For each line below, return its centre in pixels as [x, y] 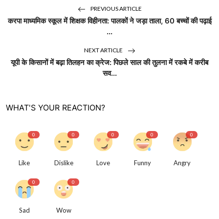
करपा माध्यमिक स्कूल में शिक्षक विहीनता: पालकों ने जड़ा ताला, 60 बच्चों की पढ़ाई [109, 21]
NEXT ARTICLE [104, 50]
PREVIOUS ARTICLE [115, 9]
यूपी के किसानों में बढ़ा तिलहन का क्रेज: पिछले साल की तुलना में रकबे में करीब [109, 63]
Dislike [64, 163]
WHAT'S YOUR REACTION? [55, 108]
